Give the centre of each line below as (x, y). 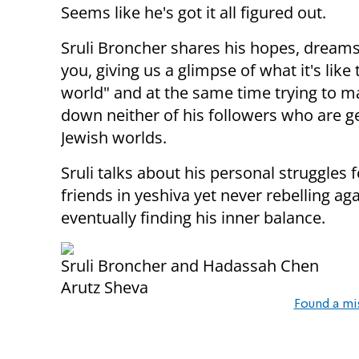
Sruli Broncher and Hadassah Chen (190, 266)
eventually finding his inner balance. (193, 218)
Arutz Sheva (105, 288)
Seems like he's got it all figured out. (194, 13)
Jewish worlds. (114, 138)
